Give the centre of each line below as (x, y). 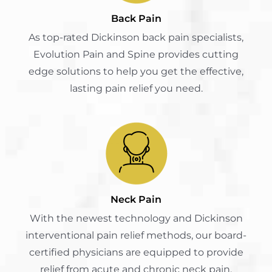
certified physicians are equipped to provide (136, 252)
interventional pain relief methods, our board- (136, 235)
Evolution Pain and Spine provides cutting (136, 54)
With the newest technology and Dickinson (136, 218)
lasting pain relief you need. (136, 88)
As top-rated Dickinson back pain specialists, (136, 37)
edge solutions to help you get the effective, (136, 71)
